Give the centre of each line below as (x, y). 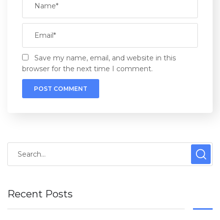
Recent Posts (40, 194)
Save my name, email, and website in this (105, 58)
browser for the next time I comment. (87, 69)
